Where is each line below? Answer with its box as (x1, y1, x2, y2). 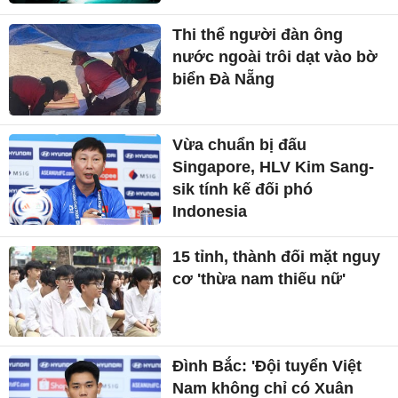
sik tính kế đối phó (172, 179, 314, 198)
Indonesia (172, 202, 248, 220)
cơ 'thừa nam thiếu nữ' (172, 269, 346, 288)
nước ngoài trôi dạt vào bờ (172, 47, 378, 66)
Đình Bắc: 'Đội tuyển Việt (172, 357, 362, 376)
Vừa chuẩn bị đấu (172, 135, 307, 154)
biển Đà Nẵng (172, 69, 275, 88)
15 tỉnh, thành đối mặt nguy (172, 247, 381, 266)
